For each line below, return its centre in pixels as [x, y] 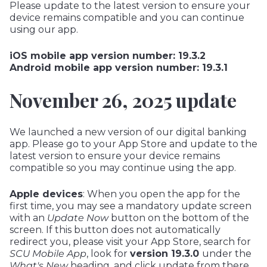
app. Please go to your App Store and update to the [133, 144]
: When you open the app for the [162, 194]
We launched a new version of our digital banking [128, 132]
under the [227, 254]
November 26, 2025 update [123, 100]
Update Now [78, 218]
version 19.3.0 [166, 254]
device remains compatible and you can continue [127, 18]
